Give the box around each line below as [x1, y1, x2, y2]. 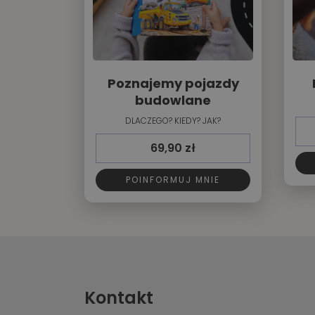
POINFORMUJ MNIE [126, 174, 220, 186]
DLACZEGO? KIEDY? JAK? [125, 115, 221, 127]
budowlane [135, 91, 211, 110]
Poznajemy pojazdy [107, 75, 239, 93]
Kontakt [84, 286, 153, 310]
